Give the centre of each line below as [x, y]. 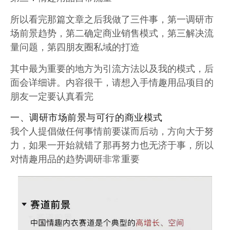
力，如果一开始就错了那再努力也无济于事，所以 [112, 144]
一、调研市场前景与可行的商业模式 [87, 117]
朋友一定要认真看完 [52, 95]
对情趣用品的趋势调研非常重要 [75, 158]
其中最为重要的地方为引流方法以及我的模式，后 [112, 68]
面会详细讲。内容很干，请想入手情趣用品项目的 [112, 82]
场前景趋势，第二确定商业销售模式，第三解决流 [112, 32]
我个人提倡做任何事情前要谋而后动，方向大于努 [112, 130]
